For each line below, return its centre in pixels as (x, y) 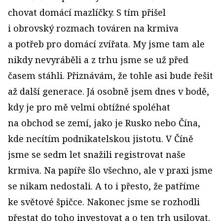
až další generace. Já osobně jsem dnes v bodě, (109, 91)
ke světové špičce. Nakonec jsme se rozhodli (104, 202)
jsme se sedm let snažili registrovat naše (97, 154)
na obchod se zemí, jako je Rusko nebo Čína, (104, 123)
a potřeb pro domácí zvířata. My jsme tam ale (106, 44)
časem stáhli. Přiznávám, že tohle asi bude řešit (110, 75)
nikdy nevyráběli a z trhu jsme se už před (98, 60)
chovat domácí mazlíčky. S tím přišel (87, 12)
